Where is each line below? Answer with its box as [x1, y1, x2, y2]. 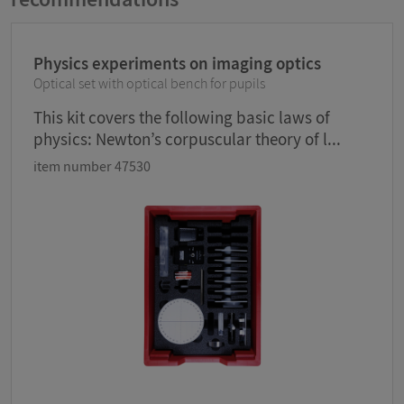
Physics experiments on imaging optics [33, 51, 321, 74]
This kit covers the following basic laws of [33, 106, 330, 128]
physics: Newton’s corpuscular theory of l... [33, 127, 341, 150]
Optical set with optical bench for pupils [33, 73, 265, 92]
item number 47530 [33, 156, 151, 175]
